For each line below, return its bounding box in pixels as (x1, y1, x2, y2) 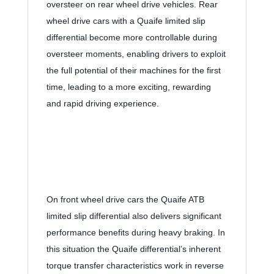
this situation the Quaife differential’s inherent (46, 244, 221, 254)
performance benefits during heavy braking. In (46, 228, 225, 238)
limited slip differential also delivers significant (46, 211, 221, 221)
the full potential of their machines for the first (46, 65, 221, 76)
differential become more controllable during (46, 32, 217, 43)
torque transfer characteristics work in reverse (46, 261, 224, 271)
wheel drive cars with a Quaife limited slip (46, 16, 206, 26)
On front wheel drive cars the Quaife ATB (46, 194, 204, 205)
